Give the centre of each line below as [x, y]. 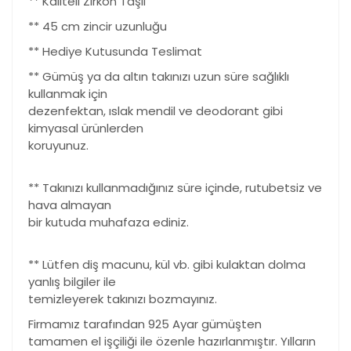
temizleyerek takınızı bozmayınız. [123, 299]
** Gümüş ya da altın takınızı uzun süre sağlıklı [159, 77]
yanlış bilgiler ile [72, 282]
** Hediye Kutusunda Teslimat [115, 52]
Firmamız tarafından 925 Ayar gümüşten [145, 324]
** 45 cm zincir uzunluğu [98, 27]
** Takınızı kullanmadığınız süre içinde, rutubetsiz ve [175, 188]
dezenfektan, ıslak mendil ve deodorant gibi [156, 111]
